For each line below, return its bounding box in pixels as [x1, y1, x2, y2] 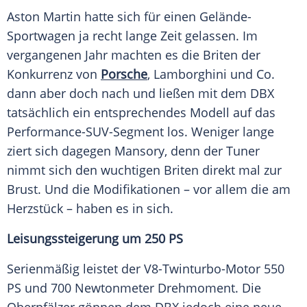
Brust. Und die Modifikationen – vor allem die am [7, 181, 291, 198]
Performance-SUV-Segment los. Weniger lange [7, 123, 274, 140]
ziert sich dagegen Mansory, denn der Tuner [7, 143, 260, 160]
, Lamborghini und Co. [147, 66, 275, 83]
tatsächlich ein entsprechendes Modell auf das [7, 104, 275, 121]
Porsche [101, 66, 147, 83]
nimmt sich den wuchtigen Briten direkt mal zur [7, 162, 282, 179]
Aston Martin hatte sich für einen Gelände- [7, 8, 251, 25]
